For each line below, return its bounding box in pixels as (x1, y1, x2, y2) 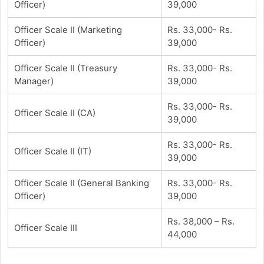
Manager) (14, 75, 54, 87)
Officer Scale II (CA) (14, 107, 95, 118)
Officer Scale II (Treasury (14, 62, 117, 74)
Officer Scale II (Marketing (14, 24, 122, 35)
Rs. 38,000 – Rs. (167, 215, 235, 227)
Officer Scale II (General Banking (14, 177, 149, 189)
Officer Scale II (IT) (14, 145, 91, 157)
